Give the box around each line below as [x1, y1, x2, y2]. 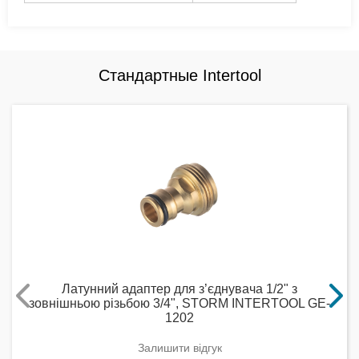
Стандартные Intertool [98, 66, 261, 84]
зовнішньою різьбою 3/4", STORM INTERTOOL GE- [29, 296, 330, 310]
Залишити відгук [137, 341, 222, 354]
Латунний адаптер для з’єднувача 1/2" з [62, 281, 297, 296]
